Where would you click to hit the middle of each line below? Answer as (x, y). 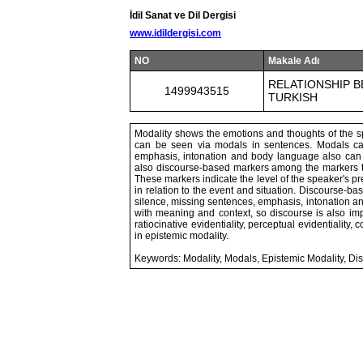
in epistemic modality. (181, 236)
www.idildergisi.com (175, 33)
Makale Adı (294, 61)
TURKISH (293, 97)
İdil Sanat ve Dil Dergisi (183, 15)
